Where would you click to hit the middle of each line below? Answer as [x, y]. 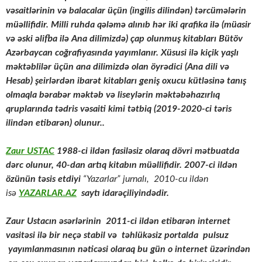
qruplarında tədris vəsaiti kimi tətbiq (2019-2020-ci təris [119, 109]
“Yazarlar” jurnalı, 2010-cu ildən [146, 179]
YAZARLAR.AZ [48, 193]
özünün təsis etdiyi [44, 179]
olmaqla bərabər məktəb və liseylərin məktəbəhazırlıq [113, 95]
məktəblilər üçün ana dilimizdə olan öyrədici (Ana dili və [118, 67]
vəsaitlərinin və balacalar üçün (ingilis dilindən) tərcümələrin [126, 11]
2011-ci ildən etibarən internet [166, 221]
